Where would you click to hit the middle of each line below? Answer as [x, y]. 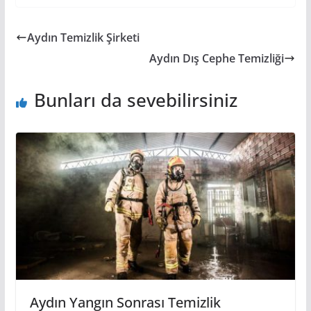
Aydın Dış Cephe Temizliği [217, 58]
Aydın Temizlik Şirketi [83, 37]
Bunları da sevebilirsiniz [135, 100]
